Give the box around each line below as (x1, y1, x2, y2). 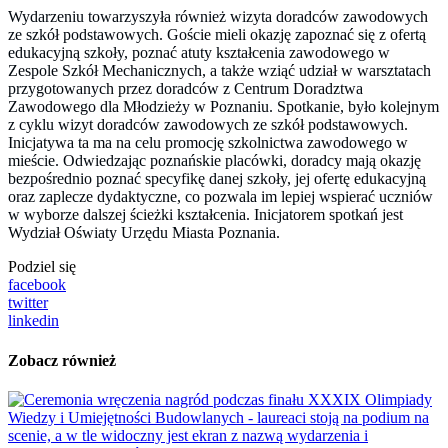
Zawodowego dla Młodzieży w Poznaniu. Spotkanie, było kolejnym (8, 98, 439, 116)
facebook (8, 276, 66, 294)
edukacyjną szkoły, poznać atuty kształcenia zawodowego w (8, 44, 390, 62)
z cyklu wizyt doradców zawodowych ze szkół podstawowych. (8, 116, 408, 134)
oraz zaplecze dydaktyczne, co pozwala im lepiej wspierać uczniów (8, 188, 433, 206)
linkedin (8, 312, 59, 330)
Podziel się (8, 258, 76, 276)
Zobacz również (8, 351, 116, 369)
